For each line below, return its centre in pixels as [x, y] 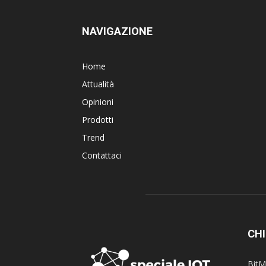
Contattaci [102, 155]
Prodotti [98, 120]
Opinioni [98, 102]
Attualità [98, 84]
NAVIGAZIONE [117, 31]
